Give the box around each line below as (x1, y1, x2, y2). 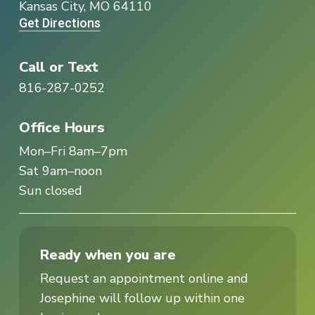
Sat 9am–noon (18, 162, 102, 179)
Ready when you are (39, 245, 176, 264)
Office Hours (18, 118, 105, 137)
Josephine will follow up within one (39, 290, 245, 307)
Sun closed (18, 182, 82, 199)
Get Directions (18, 15, 101, 30)
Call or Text (18, 58, 98, 77)
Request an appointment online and (39, 270, 248, 287)
